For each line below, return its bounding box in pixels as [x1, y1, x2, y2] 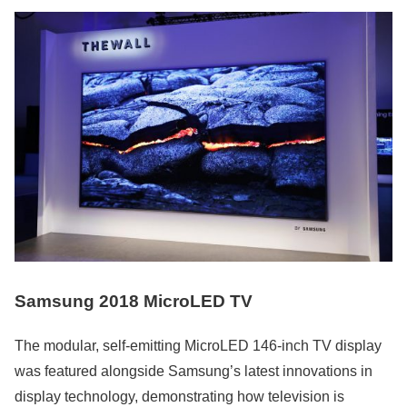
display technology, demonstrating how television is [15, 389, 344, 405]
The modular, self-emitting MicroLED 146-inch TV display [15, 338, 382, 354]
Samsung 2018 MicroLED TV [15, 292, 253, 312]
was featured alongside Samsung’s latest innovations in [15, 363, 372, 380]
